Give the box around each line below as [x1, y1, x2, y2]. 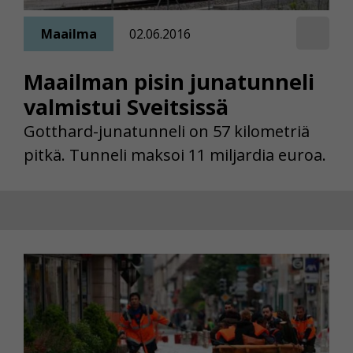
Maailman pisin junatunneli [24, 67, 314, 97]
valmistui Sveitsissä [24, 92, 229, 122]
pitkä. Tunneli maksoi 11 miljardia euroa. [24, 144, 326, 166]
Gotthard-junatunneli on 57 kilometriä [24, 121, 310, 143]
